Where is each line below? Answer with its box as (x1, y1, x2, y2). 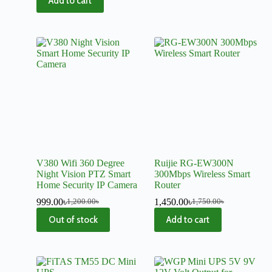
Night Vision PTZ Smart (36, 168, 131, 179)
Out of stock (49, 214, 98, 225)
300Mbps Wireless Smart (154, 168, 250, 179)
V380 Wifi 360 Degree (36, 157, 124, 168)
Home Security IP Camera (36, 179, 137, 190)
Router (154, 179, 180, 190)
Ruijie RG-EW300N (154, 157, 234, 168)
